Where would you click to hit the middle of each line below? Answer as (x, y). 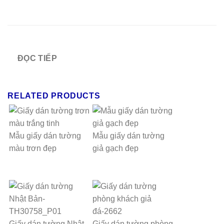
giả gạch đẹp (116, 148)
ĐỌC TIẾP (37, 58)
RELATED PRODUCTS (54, 95)
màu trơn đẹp (33, 148)
